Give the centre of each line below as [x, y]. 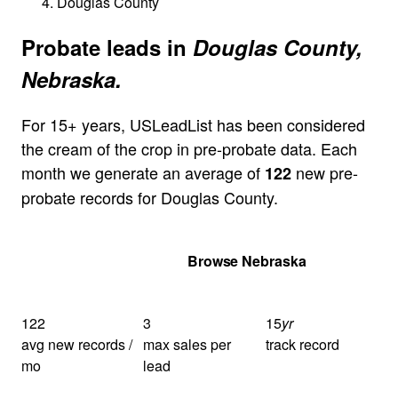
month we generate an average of [143, 172]
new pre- [325, 172]
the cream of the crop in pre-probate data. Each [189, 148]
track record [302, 344]
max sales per [187, 344]
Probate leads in [107, 47]
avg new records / [77, 344]
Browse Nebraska [247, 260]
